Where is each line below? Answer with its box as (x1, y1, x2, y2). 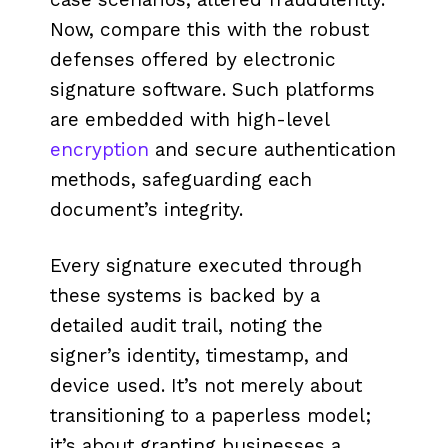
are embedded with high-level (50, 108, 329, 132)
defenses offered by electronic (50, 48, 336, 72)
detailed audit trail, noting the (50, 314, 323, 338)
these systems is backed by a (50, 284, 320, 308)
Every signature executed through (50, 254, 362, 278)
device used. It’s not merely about (50, 374, 362, 398)
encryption (50, 138, 149, 162)
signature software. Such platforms (50, 78, 375, 102)
